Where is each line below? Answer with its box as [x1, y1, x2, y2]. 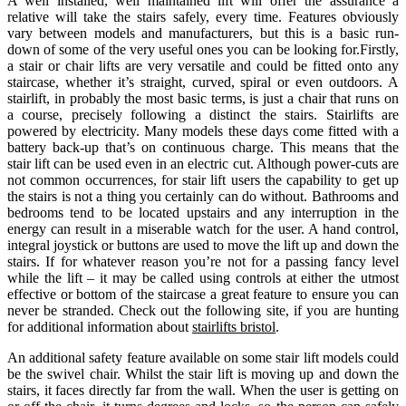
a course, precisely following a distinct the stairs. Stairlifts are [7, 106, 399, 122]
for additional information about [7, 318, 192, 334]
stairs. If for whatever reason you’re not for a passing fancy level [7, 253, 399, 269]
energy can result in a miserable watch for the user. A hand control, [7, 220, 399, 237]
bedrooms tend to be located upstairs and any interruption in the [7, 204, 399, 220]
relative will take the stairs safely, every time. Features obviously [7, 8, 399, 24]
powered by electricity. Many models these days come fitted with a [7, 122, 399, 139]
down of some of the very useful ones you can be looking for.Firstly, [7, 41, 399, 57]
